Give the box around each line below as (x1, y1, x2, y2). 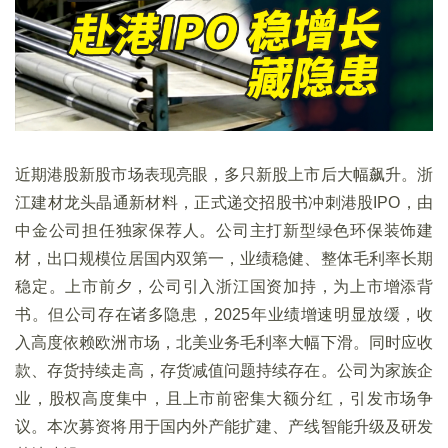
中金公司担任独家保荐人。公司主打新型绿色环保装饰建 (15, 222, 433, 240)
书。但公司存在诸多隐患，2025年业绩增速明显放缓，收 (15, 306, 433, 324)
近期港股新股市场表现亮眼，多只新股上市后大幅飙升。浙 (15, 166, 433, 184)
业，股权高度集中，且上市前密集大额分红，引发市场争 (15, 390, 433, 408)
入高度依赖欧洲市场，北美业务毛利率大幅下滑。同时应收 (15, 334, 433, 352)
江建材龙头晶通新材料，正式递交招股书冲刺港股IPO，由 (15, 194, 433, 212)
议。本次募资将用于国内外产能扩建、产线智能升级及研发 (15, 418, 433, 436)
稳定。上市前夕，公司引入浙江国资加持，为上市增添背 (15, 278, 433, 296)
